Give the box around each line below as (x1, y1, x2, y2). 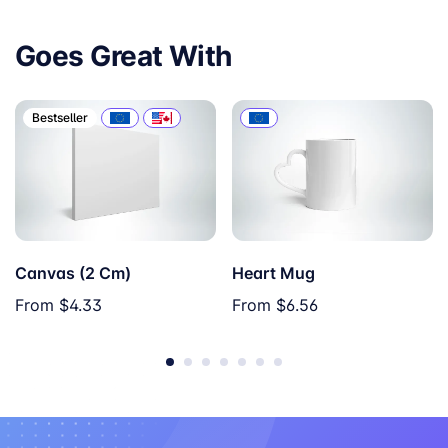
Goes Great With (15, 35, 232, 76)
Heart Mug (232, 261, 315, 285)
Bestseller (32, 109, 88, 127)
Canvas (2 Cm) (15, 261, 131, 285)
